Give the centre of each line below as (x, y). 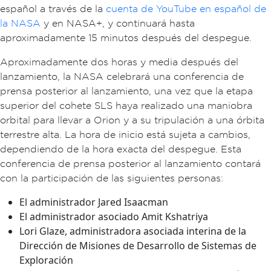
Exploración (46, 260)
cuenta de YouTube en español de (186, 8)
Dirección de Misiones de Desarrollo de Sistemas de (138, 246)
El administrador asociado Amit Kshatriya (114, 217)
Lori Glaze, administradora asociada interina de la (133, 231)
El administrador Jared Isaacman (94, 202)
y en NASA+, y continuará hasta (118, 23)
